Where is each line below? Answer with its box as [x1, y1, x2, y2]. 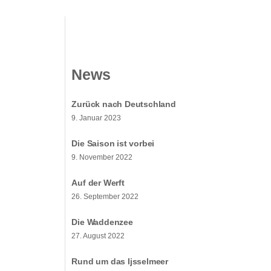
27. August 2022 [71, 232, 125, 240]
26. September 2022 [71, 192, 139, 201]
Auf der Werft [71, 178, 125, 188]
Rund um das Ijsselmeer [71, 256, 169, 266]
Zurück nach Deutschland [71, 99, 176, 109]
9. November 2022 [71, 153, 133, 162]
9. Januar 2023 [71, 114, 122, 122]
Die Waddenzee [71, 217, 133, 227]
